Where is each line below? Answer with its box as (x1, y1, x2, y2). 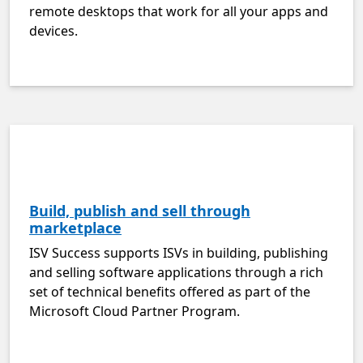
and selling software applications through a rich (29, 263, 323, 281)
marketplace (29, 218, 122, 237)
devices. (29, 22, 78, 40)
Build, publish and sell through (29, 201, 250, 220)
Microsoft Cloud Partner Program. (29, 302, 240, 320)
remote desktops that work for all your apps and (29, 2, 328, 20)
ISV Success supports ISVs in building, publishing (29, 244, 328, 262)
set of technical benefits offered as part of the (29, 283, 310, 301)
